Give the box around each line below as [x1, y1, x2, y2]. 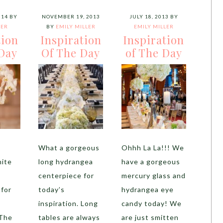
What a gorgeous [38, 143, 100, 152]
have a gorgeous [121, 157, 180, 166]
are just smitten [121, 213, 179, 222]
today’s [38, 185, 65, 194]
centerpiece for [38, 171, 95, 180]
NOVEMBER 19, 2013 [41, 13, 100, 19]
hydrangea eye [121, 185, 174, 194]
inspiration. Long [38, 199, 99, 208]
